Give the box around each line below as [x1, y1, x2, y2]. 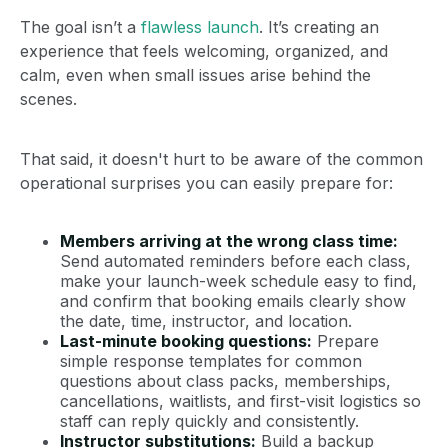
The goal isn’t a [20, 16, 136, 37]
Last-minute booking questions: [60, 330, 312, 351]
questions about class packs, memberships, [60, 370, 391, 391]
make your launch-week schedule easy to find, [60, 270, 417, 291]
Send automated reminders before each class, [60, 250, 411, 271]
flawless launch [136, 16, 259, 37]
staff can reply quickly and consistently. [60, 410, 359, 431]
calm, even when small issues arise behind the [20, 64, 371, 85]
